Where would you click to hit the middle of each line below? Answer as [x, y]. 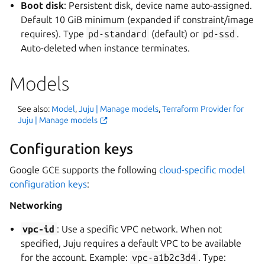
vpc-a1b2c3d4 [164, 257]
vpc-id [39, 229]
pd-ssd [219, 33]
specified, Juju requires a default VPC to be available [131, 243]
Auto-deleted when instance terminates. [106, 48]
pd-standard [118, 33]
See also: [35, 109]
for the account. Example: [76, 257]
